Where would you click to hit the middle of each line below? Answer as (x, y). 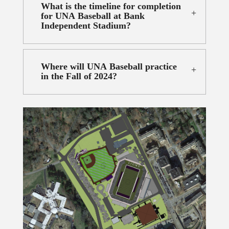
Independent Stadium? (86, 26)
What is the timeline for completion (111, 6)
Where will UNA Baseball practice (109, 67)
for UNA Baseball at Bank (93, 16)
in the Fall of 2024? (79, 76)
